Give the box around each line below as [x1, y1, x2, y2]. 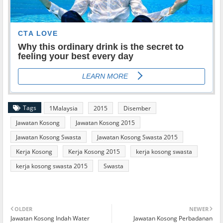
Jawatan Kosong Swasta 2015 [97, 133, 178, 142]
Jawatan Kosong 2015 [76, 118, 135, 127]
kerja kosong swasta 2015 [16, 162, 88, 171]
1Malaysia [49, 104, 78, 113]
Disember [123, 104, 151, 113]
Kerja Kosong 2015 [68, 147, 120, 156]
